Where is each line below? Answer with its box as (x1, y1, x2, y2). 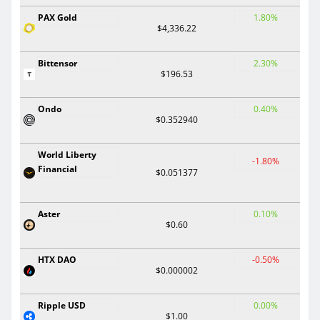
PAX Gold (38, 11, 77, 24)
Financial (38, 162, 77, 175)
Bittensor (38, 56, 77, 69)
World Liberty (38, 148, 96, 161)
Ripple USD (38, 299, 86, 311)
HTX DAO (38, 253, 76, 266)
